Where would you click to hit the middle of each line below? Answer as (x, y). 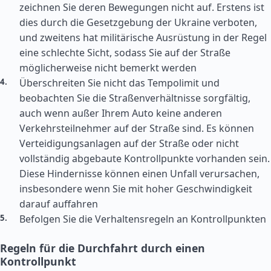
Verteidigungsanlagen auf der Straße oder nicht (129, 143)
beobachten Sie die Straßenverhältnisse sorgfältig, (135, 98)
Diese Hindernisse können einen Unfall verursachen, (139, 174)
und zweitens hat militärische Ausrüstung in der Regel (143, 38)
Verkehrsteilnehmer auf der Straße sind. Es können (137, 128)
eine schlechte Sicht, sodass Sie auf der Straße (125, 53)
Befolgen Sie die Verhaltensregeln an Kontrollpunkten (143, 219)
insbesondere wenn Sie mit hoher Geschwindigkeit (136, 189)
